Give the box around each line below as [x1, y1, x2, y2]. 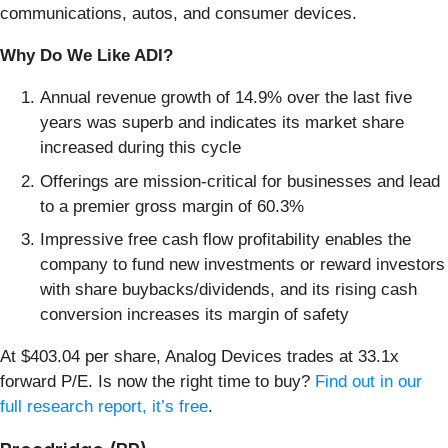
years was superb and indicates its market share [40, 113, 404, 133]
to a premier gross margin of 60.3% [40, 196, 304, 216]
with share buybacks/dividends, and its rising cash [40, 280, 417, 300]
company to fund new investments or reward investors [40, 255, 445, 275]
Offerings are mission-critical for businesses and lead [40, 171, 440, 191]
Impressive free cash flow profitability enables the [40, 230, 411, 250]
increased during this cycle [40, 138, 241, 158]
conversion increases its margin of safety [40, 305, 349, 325]
